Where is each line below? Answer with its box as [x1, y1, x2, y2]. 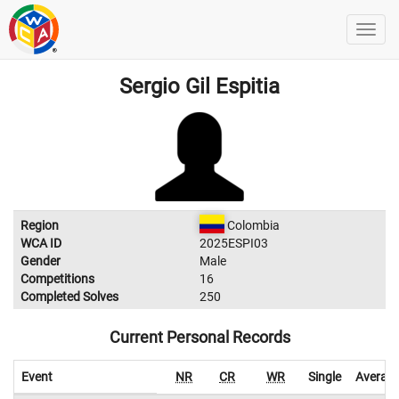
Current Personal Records [109, 328, 290, 346]
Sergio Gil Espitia [119, 74, 280, 99]
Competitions [20, 272, 94, 286]
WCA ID [20, 236, 61, 250]
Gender [20, 254, 61, 268]
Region [20, 218, 59, 232]
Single [308, 370, 341, 384]
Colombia [224, 218, 280, 232]
